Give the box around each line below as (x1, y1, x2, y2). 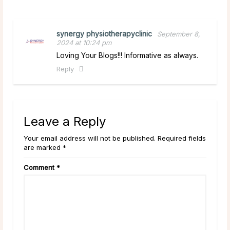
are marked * (24, 143, 66, 151)
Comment (24, 163, 56, 171)
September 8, (157, 29, 200, 38)
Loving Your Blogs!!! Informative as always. (56, 50, 198, 60)
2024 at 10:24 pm (56, 38, 111, 47)
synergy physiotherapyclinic (56, 29, 152, 38)
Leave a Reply (24, 113, 106, 129)
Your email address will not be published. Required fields (24, 133, 206, 142)
